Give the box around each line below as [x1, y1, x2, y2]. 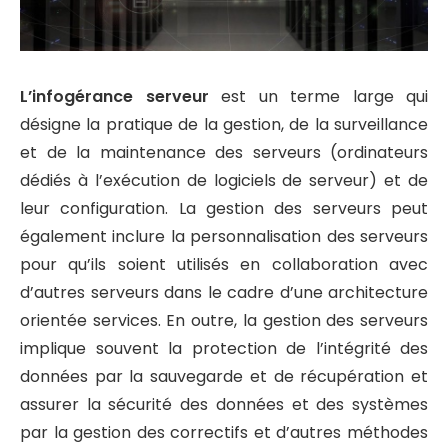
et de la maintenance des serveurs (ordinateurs [20, 140, 428, 164]
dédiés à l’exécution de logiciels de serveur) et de [20, 168, 428, 192]
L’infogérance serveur [20, 84, 209, 108]
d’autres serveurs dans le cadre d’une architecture [20, 280, 428, 304]
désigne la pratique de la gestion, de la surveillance [20, 112, 428, 136]
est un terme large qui [208, 84, 428, 108]
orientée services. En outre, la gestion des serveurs [20, 308, 428, 332]
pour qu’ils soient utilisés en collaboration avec [20, 252, 428, 276]
